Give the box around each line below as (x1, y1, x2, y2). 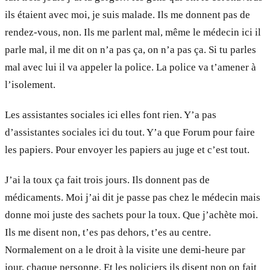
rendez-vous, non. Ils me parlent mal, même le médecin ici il (5, 26, 261, 38)
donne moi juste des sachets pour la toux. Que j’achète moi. (5, 209, 258, 221)
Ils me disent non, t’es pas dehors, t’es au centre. (5, 227, 211, 239)
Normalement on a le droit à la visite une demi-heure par (5, 244, 245, 256)
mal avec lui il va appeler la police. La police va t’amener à (5, 61, 256, 73)
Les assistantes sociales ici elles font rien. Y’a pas (5, 108, 216, 121)
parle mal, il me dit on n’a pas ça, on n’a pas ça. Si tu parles (5, 43, 256, 55)
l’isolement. (5, 78, 55, 90)
